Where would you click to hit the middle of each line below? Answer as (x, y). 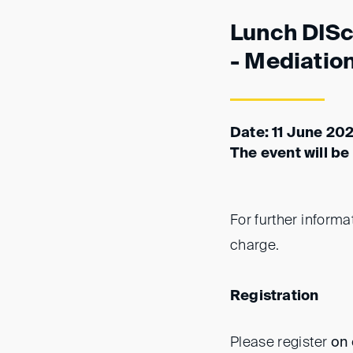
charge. (255, 246)
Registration (275, 296)
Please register (281, 343)
